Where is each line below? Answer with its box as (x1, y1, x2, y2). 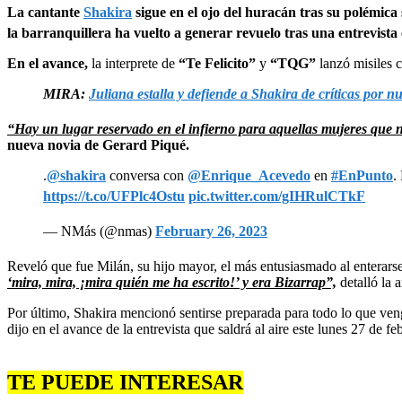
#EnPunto (331, 167, 393, 183)
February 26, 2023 (155, 223, 267, 239)
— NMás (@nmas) (43, 223, 155, 239)
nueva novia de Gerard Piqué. (7, 136, 189, 153)
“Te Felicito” (179, 55, 259, 71)
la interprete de (88, 55, 179, 71)
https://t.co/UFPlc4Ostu (43, 188, 185, 204)
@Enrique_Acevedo (188, 167, 310, 183)
